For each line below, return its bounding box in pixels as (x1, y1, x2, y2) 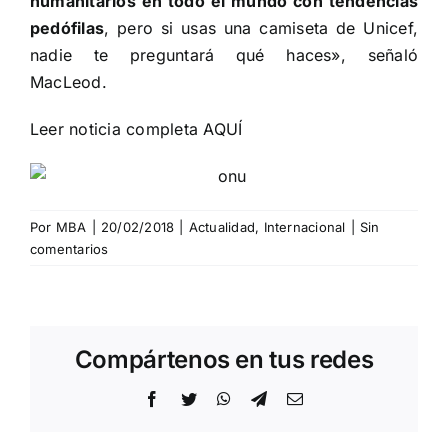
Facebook (159, 389, 224, 406)
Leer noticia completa (30, 118, 204, 139)
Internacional (263, 218, 346, 235)
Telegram (266, 389, 328, 406)
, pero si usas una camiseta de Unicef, (104, 17, 418, 38)
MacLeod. (30, 71, 107, 92)
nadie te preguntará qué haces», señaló (30, 44, 418, 65)
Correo (302, 389, 349, 406)
